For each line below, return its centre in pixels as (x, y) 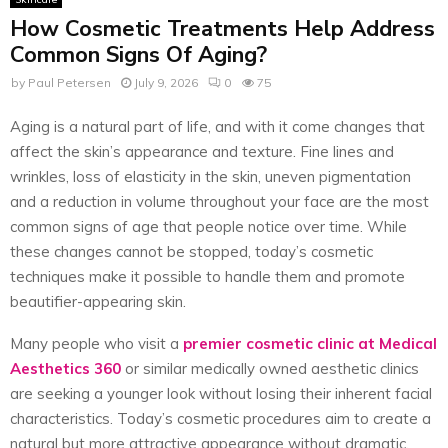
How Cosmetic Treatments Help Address (222, 28)
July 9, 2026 (166, 82)
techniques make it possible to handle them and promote (207, 277)
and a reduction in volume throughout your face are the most (219, 202)
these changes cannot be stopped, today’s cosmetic (191, 252)
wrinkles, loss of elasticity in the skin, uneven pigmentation (210, 177)
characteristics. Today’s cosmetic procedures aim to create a (220, 419)
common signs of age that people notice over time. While (208, 227)
